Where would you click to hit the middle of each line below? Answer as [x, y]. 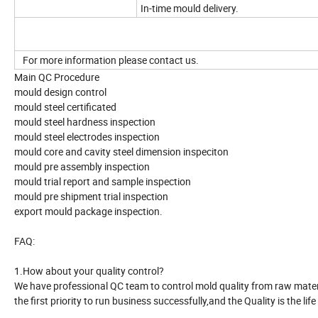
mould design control [60, 92]
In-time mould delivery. [190, 9]
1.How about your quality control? [89, 271]
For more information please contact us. [109, 60]
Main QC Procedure [57, 77]
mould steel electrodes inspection [87, 137]
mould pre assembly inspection [82, 167]
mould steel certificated [65, 107]
